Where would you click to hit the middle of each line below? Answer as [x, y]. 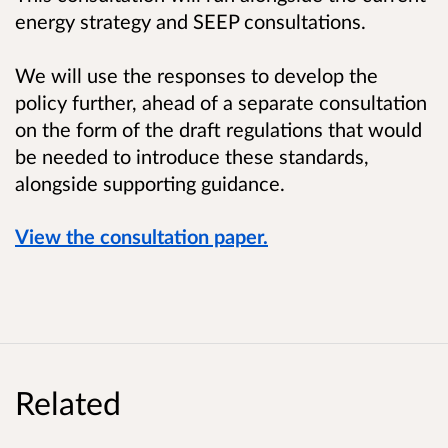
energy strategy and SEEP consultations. [190, 20]
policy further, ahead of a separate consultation [221, 101]
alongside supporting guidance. [150, 182]
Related [68, 403]
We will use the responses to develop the [196, 74]
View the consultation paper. [141, 236]
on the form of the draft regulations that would [218, 128]
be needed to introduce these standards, [192, 155]
